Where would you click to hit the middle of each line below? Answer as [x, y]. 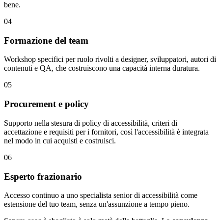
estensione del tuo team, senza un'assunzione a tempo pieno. [97, 204]
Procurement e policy [46, 104]
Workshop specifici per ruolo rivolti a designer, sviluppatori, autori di [110, 59]
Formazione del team [46, 40]
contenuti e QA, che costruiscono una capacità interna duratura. [102, 68]
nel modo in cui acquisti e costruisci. [60, 140]
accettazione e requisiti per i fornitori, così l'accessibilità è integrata [106, 132]
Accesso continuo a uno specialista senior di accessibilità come [101, 195]
